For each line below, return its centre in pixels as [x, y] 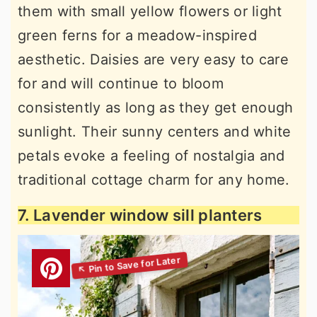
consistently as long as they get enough [156, 108]
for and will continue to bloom [121, 84]
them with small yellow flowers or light [150, 12]
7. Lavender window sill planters [140, 215]
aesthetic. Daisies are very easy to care [153, 60]
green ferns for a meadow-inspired [137, 36]
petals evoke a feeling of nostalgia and [151, 156]
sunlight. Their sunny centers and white [155, 132]
